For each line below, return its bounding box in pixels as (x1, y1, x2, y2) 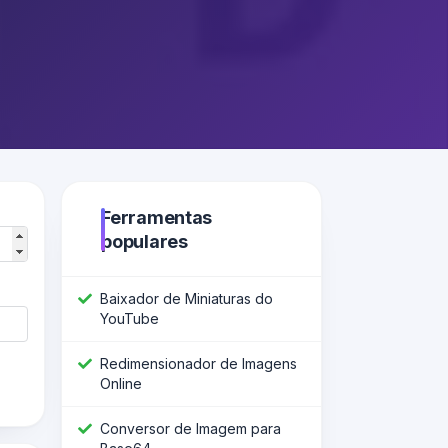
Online (100, 374, 142, 392)
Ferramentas (101, 206, 213, 228)
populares (101, 230, 188, 252)
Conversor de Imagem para (100, 419, 281, 437)
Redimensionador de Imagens (100, 354, 297, 372)
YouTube (100, 309, 159, 327)
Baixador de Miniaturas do (100, 289, 273, 307)
